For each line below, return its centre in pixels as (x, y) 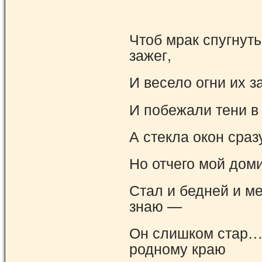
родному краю (177, 248)
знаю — (156, 206)
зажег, (150, 55)
